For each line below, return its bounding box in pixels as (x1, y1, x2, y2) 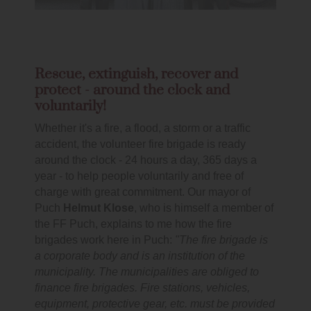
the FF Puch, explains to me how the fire (35, 217, 232, 231)
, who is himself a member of (134, 201, 274, 215)
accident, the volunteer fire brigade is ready (35, 137, 246, 151)
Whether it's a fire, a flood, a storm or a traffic (35, 121, 251, 135)
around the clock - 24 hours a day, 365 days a (35, 153, 257, 167)
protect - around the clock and (35, 81, 230, 100)
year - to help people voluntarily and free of (35, 169, 244, 183)
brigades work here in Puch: (35, 233, 172, 247)
